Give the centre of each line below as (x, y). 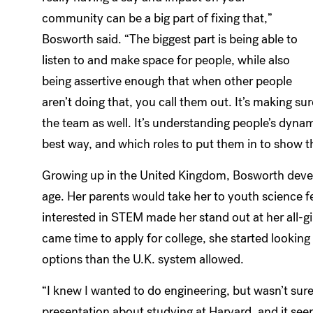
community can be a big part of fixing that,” (157, 18)
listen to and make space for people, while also (166, 60)
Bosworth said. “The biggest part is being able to (170, 39)
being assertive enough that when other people (167, 81)
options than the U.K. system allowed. (143, 259)
